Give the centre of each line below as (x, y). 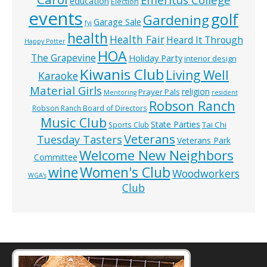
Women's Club (125, 173)
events (56, 19)
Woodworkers (206, 174)
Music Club (74, 123)
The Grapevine (63, 58)
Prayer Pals (159, 92)
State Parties (176, 125)
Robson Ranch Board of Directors (89, 108)
